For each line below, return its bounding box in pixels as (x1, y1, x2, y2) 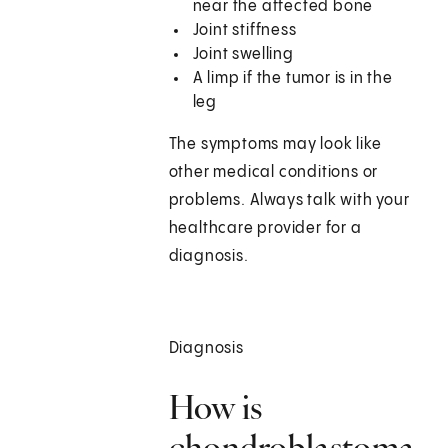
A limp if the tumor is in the (192, 70, 393, 88)
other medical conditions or (168, 164, 379, 182)
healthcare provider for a (168, 220, 362, 238)
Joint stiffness (192, 22, 297, 40)
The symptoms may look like (168, 136, 382, 154)
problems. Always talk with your (168, 192, 410, 210)
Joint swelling (192, 46, 294, 64)
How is (168, 386, 263, 429)
